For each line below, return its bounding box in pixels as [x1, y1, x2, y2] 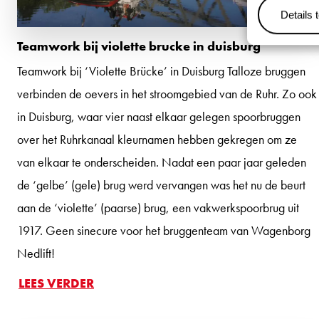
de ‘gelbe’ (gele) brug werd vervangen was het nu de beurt [17, 176, 305, 193]
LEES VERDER [19, 274, 94, 291]
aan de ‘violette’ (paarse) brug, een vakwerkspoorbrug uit [17, 199, 299, 216]
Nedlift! [17, 244, 55, 261]
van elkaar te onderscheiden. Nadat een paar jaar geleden [17, 153, 306, 170]
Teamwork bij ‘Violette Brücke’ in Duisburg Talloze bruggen [17, 62, 305, 79]
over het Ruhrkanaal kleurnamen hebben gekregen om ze [17, 130, 297, 147]
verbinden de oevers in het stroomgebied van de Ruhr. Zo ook [17, 85, 317, 102]
